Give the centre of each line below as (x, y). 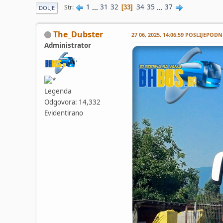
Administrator (68, 45)
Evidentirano (64, 113)
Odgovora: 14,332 (72, 102)
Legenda (58, 91)
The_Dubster (78, 34)
